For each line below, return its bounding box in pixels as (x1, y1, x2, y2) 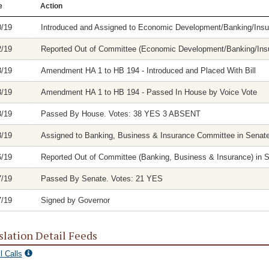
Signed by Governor (40, 196, 110, 205)
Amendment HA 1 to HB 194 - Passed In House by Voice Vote (40, 88, 257, 97)
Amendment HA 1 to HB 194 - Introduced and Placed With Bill (40, 66, 256, 75)
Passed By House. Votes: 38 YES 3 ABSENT (40, 109, 201, 118)
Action (40, 2, 62, 10)
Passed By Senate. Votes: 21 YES (40, 174, 163, 183)
